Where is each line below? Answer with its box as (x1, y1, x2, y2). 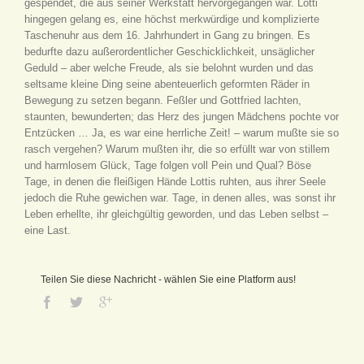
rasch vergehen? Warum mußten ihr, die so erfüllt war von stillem (24, 143, 330, 155)
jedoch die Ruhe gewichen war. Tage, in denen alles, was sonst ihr (24, 192, 336, 204)
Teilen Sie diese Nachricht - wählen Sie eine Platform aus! (41, 274, 296, 285)
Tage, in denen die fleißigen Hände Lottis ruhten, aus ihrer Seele (24, 175, 326, 188)
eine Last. (24, 224, 71, 236)
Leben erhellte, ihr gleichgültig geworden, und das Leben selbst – (24, 208, 328, 220)
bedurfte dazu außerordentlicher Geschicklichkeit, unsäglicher (24, 45, 314, 58)
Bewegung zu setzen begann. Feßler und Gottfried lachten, (24, 94, 301, 106)
